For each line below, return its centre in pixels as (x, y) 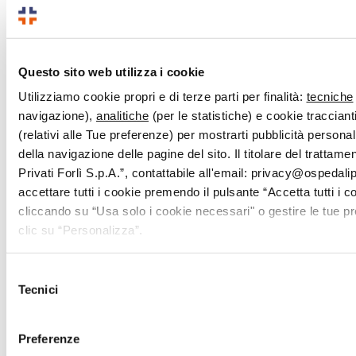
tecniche (330, 96)
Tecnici (38, 289)
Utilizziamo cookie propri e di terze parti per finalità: (163, 96)
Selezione (31, 273)
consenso (31, 311)
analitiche (122, 115)
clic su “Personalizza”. (82, 230)
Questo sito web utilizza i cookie (112, 72)
